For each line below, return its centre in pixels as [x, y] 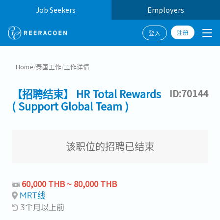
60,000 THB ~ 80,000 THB [69, 184]
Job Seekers [56, 10]
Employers [166, 10]
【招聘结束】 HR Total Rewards [86, 94]
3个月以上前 [42, 207]
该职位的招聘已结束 [110, 146]
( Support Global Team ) [70, 106]
